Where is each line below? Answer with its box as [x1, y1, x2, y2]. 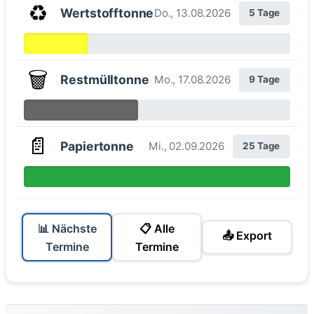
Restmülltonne [60, 71, 149, 87]
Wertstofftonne [60, 5, 154, 20]
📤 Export [221, 228, 272, 243]
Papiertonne [60, 138, 134, 153]
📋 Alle [139, 221, 175, 235]
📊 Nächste [37, 221, 97, 235]
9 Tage [249, 74, 280, 86]
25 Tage [243, 140, 280, 152]
